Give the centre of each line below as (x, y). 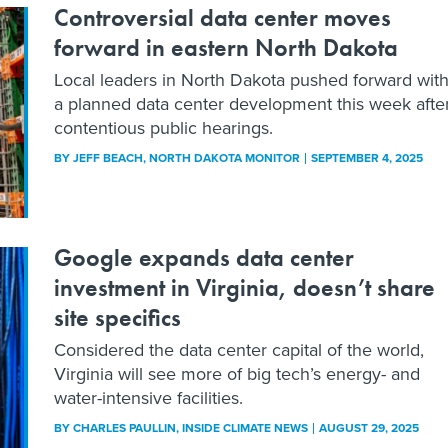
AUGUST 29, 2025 (369, 427)
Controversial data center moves (222, 18)
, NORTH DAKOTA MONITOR (223, 158)
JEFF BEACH (108, 158)
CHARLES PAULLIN (124, 427)
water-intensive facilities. (148, 397)
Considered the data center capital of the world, (239, 349)
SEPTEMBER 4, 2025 (367, 158)
